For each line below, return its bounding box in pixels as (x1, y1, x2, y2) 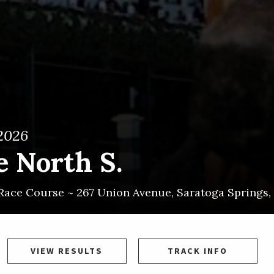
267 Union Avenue (76, 185, 171, 200)
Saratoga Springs (177, 185, 268, 200)
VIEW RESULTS (31, 245, 103, 257)
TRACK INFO (168, 245, 228, 257)
